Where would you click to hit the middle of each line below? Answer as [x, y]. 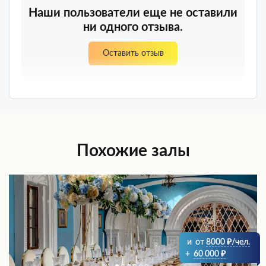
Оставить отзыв [133, 54]
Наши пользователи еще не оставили [133, 13]
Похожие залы [133, 151]
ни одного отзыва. [133, 28]
